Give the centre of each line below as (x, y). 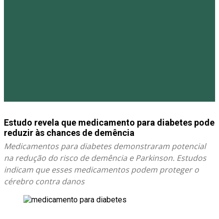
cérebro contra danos (44, 181)
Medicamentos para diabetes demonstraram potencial (105, 146)
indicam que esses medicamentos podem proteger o (101, 170)
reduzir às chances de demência (69, 133)
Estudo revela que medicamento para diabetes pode (109, 122)
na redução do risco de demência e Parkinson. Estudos (105, 158)
